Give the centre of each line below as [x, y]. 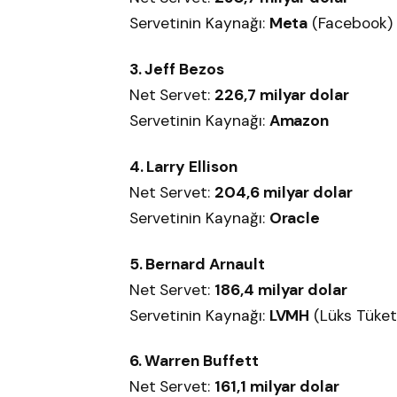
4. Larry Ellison [183, 166]
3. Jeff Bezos [176, 70]
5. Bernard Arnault [197, 264]
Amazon [299, 121]
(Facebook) [350, 23]
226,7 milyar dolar [282, 95]
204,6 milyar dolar [284, 192]
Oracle [295, 218]
